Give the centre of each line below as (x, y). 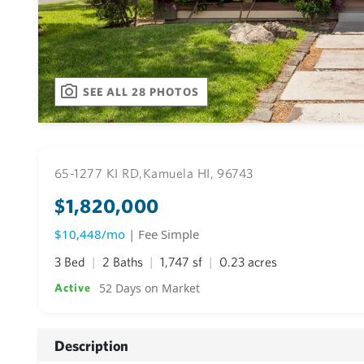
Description (91, 345)
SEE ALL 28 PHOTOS (141, 91)
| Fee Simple (164, 234)
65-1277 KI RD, (99, 173)
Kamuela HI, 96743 (198, 173)
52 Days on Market (150, 288)
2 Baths (124, 262)
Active (73, 288)
